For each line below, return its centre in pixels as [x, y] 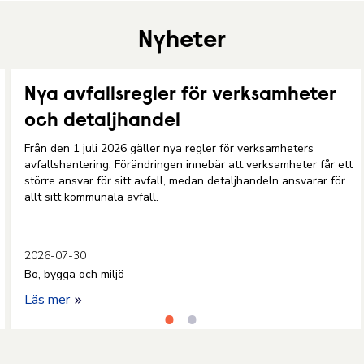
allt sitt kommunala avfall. [93, 197]
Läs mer [49, 300]
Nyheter [182, 41]
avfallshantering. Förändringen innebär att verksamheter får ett [188, 165]
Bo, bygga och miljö [74, 274]
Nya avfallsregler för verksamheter [180, 95]
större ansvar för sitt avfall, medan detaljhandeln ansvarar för [185, 181]
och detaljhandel [102, 121]
